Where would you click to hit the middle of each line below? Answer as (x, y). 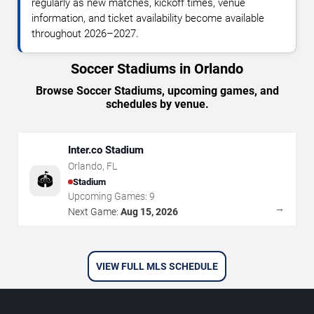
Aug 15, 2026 (149, 212)
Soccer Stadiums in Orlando (157, 69)
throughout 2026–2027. (85, 34)
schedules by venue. (157, 104)
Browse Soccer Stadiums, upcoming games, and (157, 91)
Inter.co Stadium (106, 150)
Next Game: (93, 212)
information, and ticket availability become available (148, 19)
